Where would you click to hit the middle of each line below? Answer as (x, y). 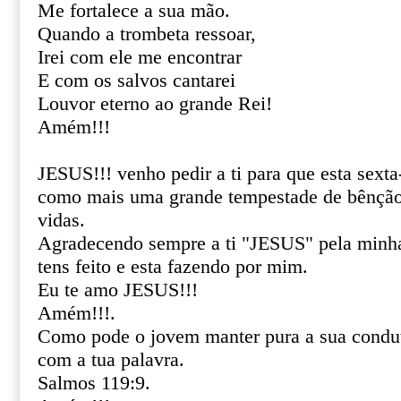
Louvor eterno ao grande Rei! (155, 104)
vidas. (61, 220)
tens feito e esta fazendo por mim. (173, 267)
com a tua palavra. (111, 360)
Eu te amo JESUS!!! (118, 290)
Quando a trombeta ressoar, (147, 34)
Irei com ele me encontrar (140, 57)
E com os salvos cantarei (137, 81)
